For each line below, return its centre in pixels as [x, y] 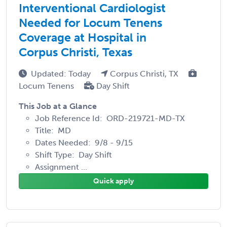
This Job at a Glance [58, 106]
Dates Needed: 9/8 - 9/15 [84, 142]
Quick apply [113, 181]
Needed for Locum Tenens [90, 23]
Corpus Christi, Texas [75, 52]
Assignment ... [61, 167]
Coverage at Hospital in [83, 37]
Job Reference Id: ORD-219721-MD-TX [110, 118]
